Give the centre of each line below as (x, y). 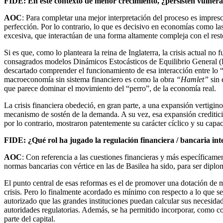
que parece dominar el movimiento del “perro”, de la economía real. (110, 89)
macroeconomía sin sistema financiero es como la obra (90, 80)
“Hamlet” (192, 80)
